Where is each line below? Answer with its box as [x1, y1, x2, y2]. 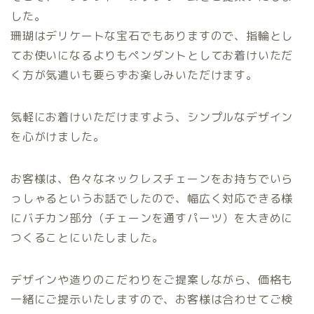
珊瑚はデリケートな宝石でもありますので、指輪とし [11, 28, 294, 44]
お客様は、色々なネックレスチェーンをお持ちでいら [11, 171, 294, 187]
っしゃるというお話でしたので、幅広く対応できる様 [11, 191, 294, 207]
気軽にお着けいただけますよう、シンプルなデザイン [11, 109, 294, 125]
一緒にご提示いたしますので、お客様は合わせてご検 [11, 292, 294, 308]
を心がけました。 [11, 129, 105, 145]
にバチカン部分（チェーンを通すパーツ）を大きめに [11, 210, 294, 226]
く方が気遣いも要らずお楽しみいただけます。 [11, 67, 258, 83]
